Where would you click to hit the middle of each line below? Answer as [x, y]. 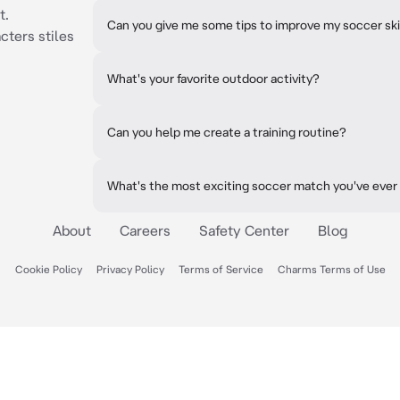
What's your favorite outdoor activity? [213, 79]
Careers [145, 230]
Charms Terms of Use [331, 269]
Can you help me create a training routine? [227, 132]
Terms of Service [221, 269]
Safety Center [244, 230]
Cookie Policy [48, 269]
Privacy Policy [130, 269]
